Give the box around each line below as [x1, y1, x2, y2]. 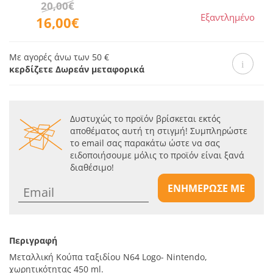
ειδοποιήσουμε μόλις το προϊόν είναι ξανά [70, 149, 244, 161]
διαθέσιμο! [70, 161, 114, 174]
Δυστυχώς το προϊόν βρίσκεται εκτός [70, 113, 221, 125]
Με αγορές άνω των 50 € [9, 51, 109, 63]
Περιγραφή [9, 235, 57, 247]
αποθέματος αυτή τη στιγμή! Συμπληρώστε [70, 125, 247, 137]
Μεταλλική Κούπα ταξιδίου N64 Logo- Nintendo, [9, 251, 207, 263]
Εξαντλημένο [200, 10, 255, 23]
